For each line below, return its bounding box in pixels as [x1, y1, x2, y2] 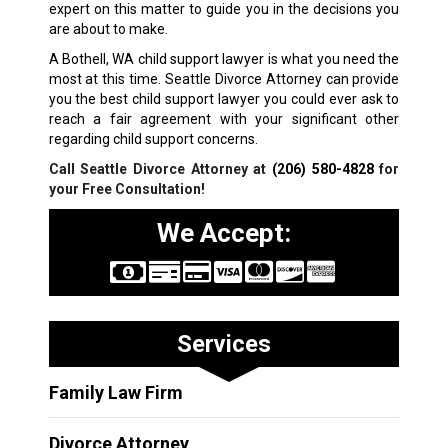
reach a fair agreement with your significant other [48, 111, 400, 128]
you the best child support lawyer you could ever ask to [48, 91, 400, 108]
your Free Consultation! [48, 181, 205, 198]
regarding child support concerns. [48, 131, 258, 148]
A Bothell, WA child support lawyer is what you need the [48, 51, 400, 68]
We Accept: [156, 218, 291, 249]
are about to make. [48, 21, 168, 38]
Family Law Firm [48, 382, 183, 404]
